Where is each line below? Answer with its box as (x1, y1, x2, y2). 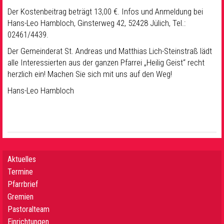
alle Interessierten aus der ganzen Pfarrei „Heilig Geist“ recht (7, 57, 204, 67)
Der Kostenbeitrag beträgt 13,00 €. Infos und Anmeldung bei (7, 6, 203, 16)
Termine (7, 166, 33, 176)
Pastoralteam (7, 204, 49, 214)
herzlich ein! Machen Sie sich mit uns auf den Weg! (7, 68, 172, 79)
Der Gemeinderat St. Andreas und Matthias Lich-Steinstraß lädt (7, 45, 212, 56)
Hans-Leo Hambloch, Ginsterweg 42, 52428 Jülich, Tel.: (7, 17, 185, 28)
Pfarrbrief (7, 179, 38, 189)
